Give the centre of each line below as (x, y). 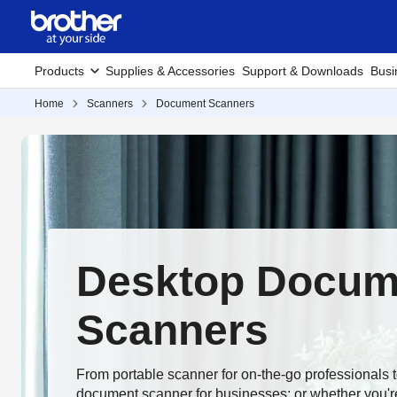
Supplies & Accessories (170, 71)
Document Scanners (205, 104)
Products (59, 71)
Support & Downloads (303, 71)
